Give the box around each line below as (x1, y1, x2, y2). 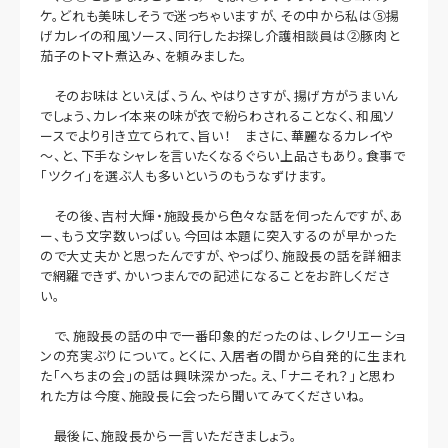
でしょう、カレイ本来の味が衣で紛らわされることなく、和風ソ (40, 105, 395, 125)
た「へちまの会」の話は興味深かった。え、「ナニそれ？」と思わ (40, 365, 396, 385)
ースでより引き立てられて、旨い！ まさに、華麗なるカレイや (40, 125, 393, 145)
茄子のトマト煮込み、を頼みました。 (40, 45, 249, 65)
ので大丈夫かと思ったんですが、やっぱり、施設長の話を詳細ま (40, 245, 403, 265)
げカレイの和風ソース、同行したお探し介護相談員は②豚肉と (40, 25, 400, 45)
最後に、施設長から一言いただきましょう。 (40, 425, 298, 445)
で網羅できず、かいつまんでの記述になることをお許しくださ (40, 265, 391, 285)
